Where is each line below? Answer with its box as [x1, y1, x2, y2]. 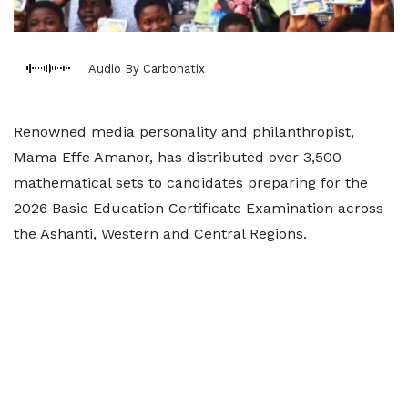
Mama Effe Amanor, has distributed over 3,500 [14, 148, 342, 166]
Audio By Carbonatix [88, 61, 205, 76]
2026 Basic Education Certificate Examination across [14, 199, 383, 217]
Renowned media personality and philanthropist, [14, 123, 354, 140]
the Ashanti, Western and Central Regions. [14, 225, 307, 242]
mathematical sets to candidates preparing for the [14, 174, 368, 191]
